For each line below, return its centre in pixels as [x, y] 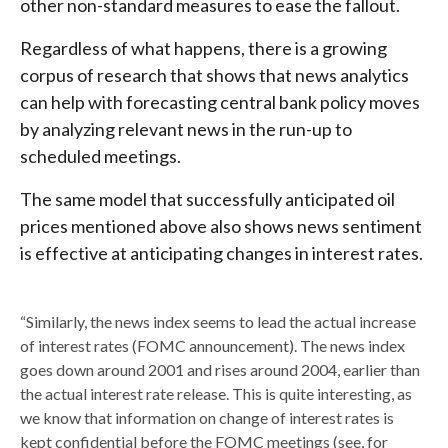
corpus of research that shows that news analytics [214, 74]
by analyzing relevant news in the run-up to [186, 128]
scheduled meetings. [100, 155]
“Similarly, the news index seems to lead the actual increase [218, 321]
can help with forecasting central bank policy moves [220, 101]
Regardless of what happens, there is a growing [203, 47]
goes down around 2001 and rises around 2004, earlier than [220, 369]
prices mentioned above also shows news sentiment [221, 225]
